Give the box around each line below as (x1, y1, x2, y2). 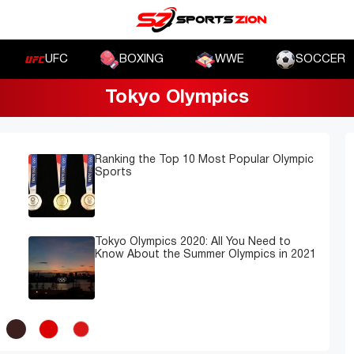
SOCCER (296, 54, 345, 65)
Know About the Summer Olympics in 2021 (94, 250, 316, 260)
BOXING (119, 54, 164, 65)
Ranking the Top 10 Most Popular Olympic (94, 155, 314, 165)
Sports (94, 168, 132, 178)
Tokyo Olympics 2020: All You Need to (94, 237, 291, 247)
